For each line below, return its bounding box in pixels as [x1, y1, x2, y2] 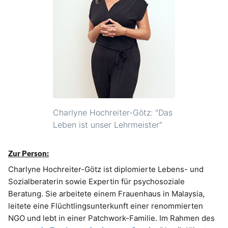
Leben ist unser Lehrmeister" [53, 120, 162, 130]
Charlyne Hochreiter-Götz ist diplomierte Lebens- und [8, 164, 204, 175]
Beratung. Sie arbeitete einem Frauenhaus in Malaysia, [8, 189, 205, 199]
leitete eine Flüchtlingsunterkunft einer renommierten [8, 201, 203, 211]
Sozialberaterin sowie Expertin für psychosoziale [8, 177, 185, 187]
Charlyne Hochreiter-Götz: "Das [53, 107, 173, 118]
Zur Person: [8, 149, 49, 158]
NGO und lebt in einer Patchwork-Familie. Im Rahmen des [8, 213, 215, 223]
